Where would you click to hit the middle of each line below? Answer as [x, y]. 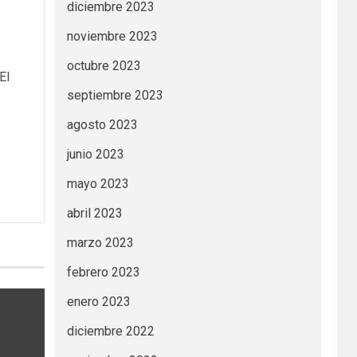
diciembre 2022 [110, 331]
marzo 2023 [100, 243]
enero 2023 [98, 302]
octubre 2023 [104, 66]
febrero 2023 [103, 273]
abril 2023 [94, 214]
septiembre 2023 [115, 96]
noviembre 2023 [112, 37]
